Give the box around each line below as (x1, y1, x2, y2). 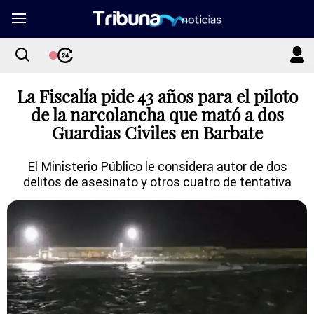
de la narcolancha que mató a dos (30, 102, 284, 126)
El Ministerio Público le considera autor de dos (27, 158, 287, 175)
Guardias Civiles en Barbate (51, 121, 263, 144)
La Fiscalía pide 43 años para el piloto (16, 84, 298, 108)
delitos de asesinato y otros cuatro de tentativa (22, 173, 292, 190)
